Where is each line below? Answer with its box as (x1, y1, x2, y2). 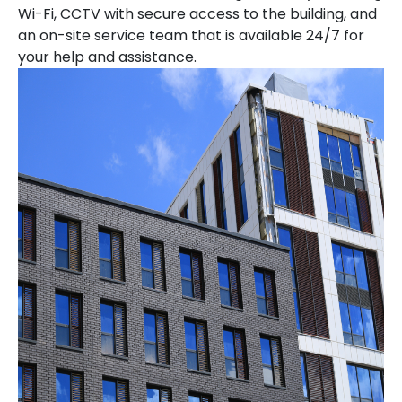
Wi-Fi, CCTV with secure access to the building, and (18, 4, 377, 24)
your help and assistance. (18, 47, 197, 67)
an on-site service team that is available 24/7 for (18, 25, 364, 46)
